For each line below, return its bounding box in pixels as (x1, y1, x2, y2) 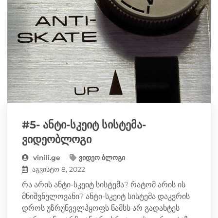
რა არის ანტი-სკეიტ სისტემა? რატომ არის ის (22, 180, 185, 189)
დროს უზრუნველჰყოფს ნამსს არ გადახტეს (22, 203, 180, 213)
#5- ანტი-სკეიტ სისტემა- (22, 118, 146, 131)
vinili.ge (31, 153, 60, 162)
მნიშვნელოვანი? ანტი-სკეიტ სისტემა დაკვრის (22, 191, 190, 201)
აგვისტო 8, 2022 (30, 164, 85, 174)
